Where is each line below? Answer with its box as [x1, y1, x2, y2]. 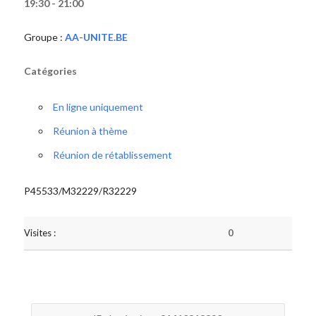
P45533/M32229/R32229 [23, 185, 137, 197]
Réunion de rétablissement [52, 149, 172, 161]
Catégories [23, 65, 77, 77]
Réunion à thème [52, 125, 128, 137]
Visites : [23, 227, 56, 238]
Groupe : [23, 31, 65, 43]
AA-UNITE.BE [64, 31, 128, 43]
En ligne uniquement [52, 101, 143, 113]
